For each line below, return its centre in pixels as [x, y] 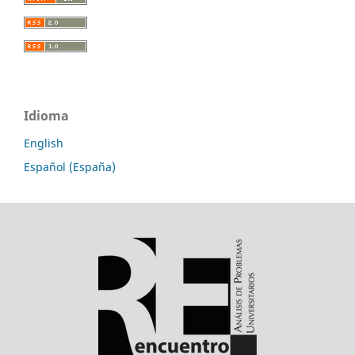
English [44, 143]
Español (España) [70, 167]
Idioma [46, 116]
